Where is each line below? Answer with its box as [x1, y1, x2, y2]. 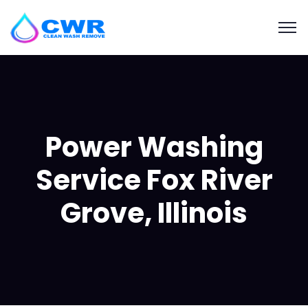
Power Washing [45, 128, 263, 166]
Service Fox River [35, 161, 273, 199]
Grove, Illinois [60, 194, 247, 232]
